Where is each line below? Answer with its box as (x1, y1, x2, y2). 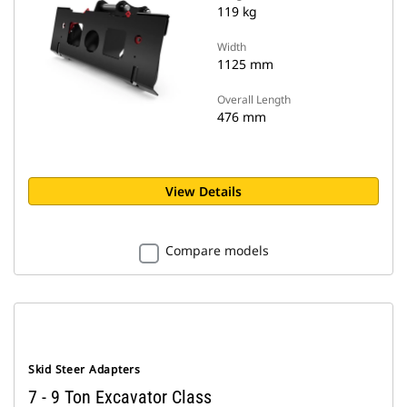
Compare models (164, 242, 269, 259)
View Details (165, 183, 242, 200)
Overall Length (217, 92, 291, 107)
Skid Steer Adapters (28, 362, 141, 377)
